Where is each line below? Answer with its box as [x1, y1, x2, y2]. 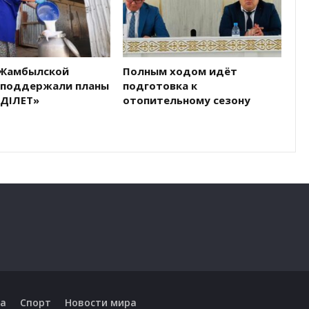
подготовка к [122, 78, 197, 92]
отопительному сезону [122, 92, 250, 107]
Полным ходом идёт [122, 63, 237, 78]
